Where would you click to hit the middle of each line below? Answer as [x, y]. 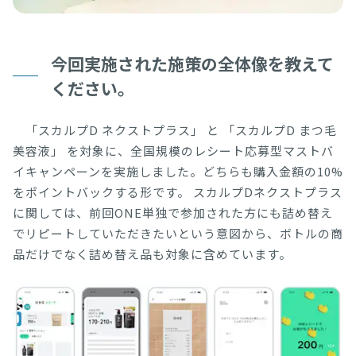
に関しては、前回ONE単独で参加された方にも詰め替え [173, 212]
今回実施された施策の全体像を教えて [192, 63]
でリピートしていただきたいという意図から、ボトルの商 [178, 233]
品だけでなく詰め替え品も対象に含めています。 [152, 253]
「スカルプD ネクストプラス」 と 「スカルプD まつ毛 [175, 130]
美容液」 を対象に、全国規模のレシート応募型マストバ [173, 150]
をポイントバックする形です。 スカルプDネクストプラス [178, 192]
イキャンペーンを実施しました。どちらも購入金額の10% [178, 171]
